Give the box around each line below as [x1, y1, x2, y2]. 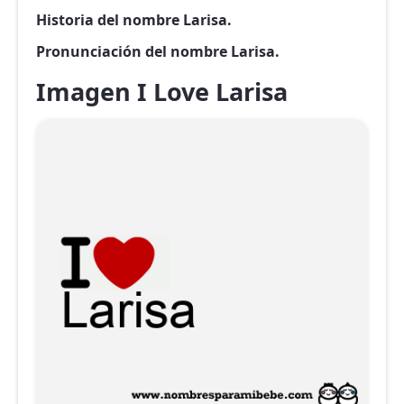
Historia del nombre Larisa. [36, 10, 232, 30]
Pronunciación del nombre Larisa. [36, 41, 280, 61]
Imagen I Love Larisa [36, 75, 288, 108]
